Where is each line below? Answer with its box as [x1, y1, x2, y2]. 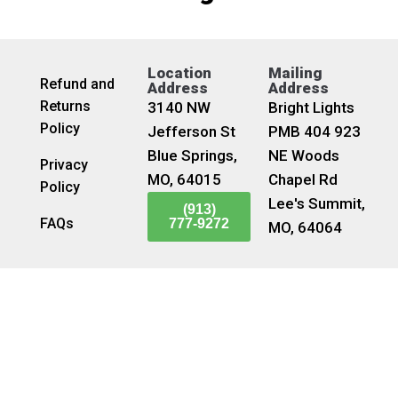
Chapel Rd [268, 171, 338, 189]
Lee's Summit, [268, 195, 365, 213]
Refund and [40, 76, 115, 93]
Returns [40, 98, 91, 115]
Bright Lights [268, 99, 354, 117]
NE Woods [268, 147, 339, 165]
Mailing [268, 64, 322, 83]
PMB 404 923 [268, 123, 361, 141]
